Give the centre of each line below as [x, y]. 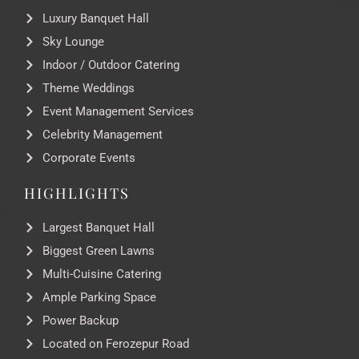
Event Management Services [118, 111]
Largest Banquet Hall [98, 227]
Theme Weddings [88, 88]
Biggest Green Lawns [98, 250]
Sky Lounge [73, 41]
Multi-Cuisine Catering [101, 274]
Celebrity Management [102, 134]
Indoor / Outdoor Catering [111, 65]
